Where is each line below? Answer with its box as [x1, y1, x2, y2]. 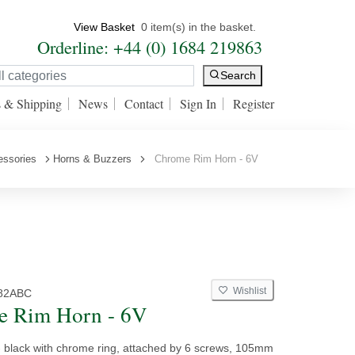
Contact [124, 95, 163, 112]
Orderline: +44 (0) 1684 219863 [37, 35, 262, 59]
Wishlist [228, 285, 266, 296]
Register [233, 95, 274, 112]
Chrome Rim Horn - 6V [148, 153, 258, 165]
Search [220, 69, 256, 82]
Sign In [180, 95, 216, 112]
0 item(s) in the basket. [141, 21, 256, 33]
